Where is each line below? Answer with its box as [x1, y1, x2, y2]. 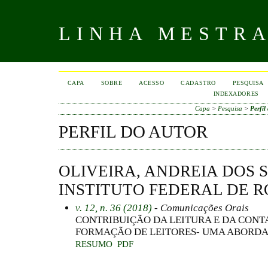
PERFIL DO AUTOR [59, 122, 208, 141]
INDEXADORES [213, 90, 259, 97]
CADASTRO [181, 80, 216, 86]
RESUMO [75, 239, 112, 249]
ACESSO [139, 80, 165, 86]
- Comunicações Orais [152, 202, 249, 214]
